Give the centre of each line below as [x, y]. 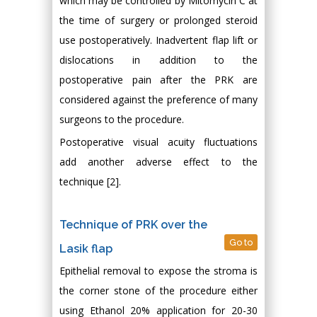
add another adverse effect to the [158, 162]
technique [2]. [90, 181]
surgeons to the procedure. [122, 119]
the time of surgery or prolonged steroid [158, 20]
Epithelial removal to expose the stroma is [158, 271]
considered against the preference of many [158, 99]
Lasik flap [86, 249]
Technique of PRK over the [133, 225]
